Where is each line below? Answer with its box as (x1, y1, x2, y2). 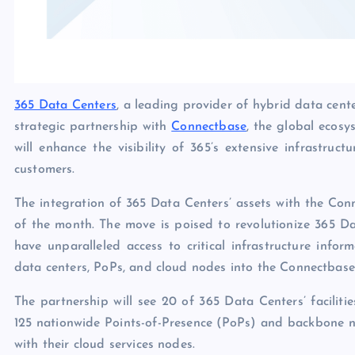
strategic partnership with (14, 120, 172, 133)
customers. (14, 162, 75, 176)
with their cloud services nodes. (14, 338, 196, 351)
